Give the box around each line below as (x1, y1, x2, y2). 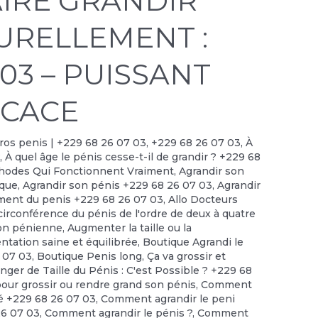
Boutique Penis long (37, 250, 143, 263)
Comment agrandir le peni (101, 292, 236, 306)
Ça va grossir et (147, 250, 226, 263)
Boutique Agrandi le (143, 236, 244, 249)
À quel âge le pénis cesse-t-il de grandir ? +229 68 (5, 150, 261, 164)
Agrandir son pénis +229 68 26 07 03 (23, 179, 213, 192)
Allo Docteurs (168, 193, 238, 207)
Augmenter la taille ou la (67, 221, 192, 235)
